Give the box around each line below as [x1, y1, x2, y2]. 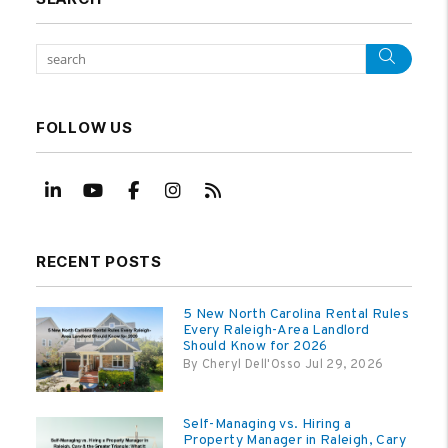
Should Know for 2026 [182, 337, 328, 355]
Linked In [60, 179, 136, 203]
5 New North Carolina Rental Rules [182, 305, 410, 323]
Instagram [180, 179, 267, 203]
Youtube [102, 179, 173, 203]
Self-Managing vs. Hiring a [182, 415, 352, 433]
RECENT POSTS [35, 251, 162, 271]
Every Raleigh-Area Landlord [182, 321, 370, 339]
